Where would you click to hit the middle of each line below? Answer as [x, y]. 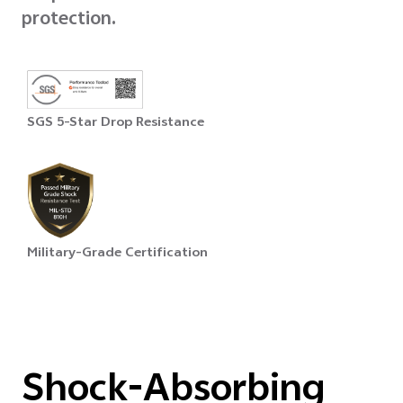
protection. [69, 21]
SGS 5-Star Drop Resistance [116, 123]
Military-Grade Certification [117, 255]
